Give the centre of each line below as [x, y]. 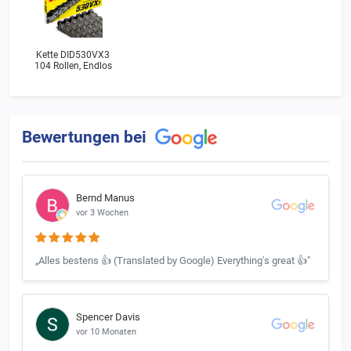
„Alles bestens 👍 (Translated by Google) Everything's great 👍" [173, 260]
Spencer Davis [108, 317]
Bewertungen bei [86, 138]
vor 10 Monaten [106, 332]
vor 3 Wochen [102, 213]
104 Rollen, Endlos [73, 66]
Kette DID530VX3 [73, 55]
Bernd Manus [105, 198]
